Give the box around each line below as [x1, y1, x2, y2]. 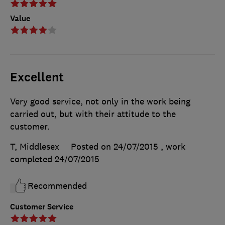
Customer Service [10, 201, 73, 212]
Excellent [10, 69, 64, 86]
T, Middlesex [10, 141, 59, 153]
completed [10, 154, 55, 165]
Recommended [28, 180, 87, 192]
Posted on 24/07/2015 [71, 141, 158, 153]
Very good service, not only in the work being [10, 96, 190, 107]
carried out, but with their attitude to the [10, 108, 176, 120]
